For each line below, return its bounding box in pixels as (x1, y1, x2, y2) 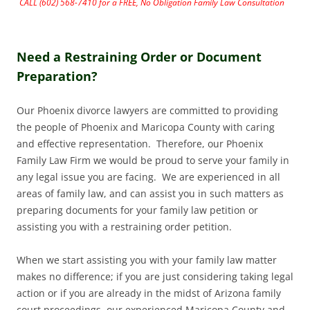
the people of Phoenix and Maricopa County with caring (17, 120, 275, 134)
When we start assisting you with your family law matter (17, 253, 277, 267)
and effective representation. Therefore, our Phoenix (17, 137, 263, 151)
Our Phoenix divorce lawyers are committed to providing (17, 104, 278, 118)
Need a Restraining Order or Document (17, 48, 262, 66)
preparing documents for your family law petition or (17, 203, 258, 217)
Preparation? (17, 68, 98, 85)
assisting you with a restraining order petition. (17, 220, 232, 234)
